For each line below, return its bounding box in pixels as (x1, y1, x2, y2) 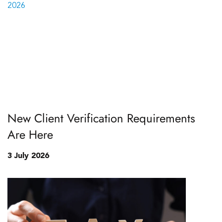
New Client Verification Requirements (7, 110, 195, 127)
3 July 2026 (7, 152, 49, 160)
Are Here (7, 126, 53, 143)
